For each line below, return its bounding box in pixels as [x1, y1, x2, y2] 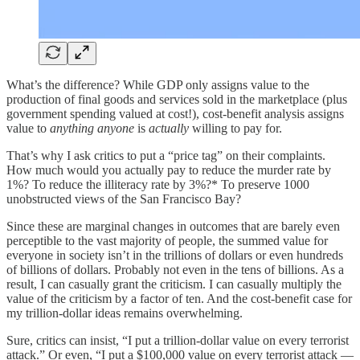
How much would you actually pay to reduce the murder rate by [6, 162, 331, 177]
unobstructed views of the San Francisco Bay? [6, 191, 241, 206]
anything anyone [50, 121, 137, 135]
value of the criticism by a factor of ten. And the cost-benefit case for [6, 291, 352, 305]
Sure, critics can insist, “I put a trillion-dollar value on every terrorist [6, 333, 349, 347]
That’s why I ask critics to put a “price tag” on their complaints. [6, 148, 325, 162]
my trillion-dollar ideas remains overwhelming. [6, 305, 243, 320]
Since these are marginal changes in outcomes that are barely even [6, 219, 340, 233]
